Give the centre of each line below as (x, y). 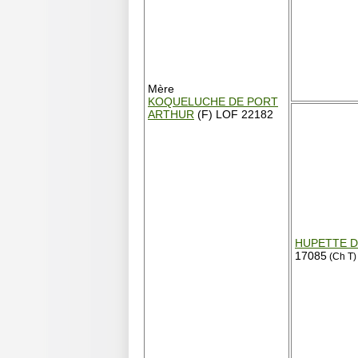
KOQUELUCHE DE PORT (213, 101)
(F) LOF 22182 (234, 114)
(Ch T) (342, 257)
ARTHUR (171, 114)
